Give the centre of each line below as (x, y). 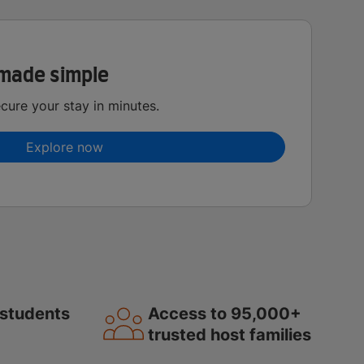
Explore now (64, 147)
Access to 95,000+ (225, 313)
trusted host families (230, 334)
